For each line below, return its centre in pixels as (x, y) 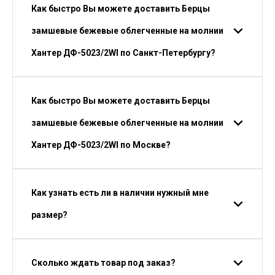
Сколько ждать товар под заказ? (103, 263)
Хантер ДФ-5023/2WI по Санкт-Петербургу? (123, 53)
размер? (49, 215)
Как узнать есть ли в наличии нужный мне (120, 193)
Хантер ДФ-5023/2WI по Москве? (101, 145)
